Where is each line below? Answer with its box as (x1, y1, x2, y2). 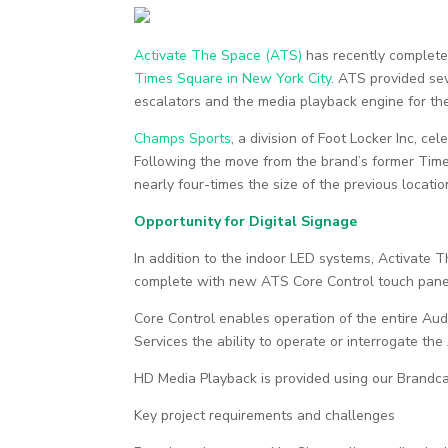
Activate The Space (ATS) (134, 45, 307, 65)
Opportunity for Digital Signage (134, 211, 358, 231)
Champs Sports (134, 128, 232, 148)
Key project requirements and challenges (134, 405, 396, 425)
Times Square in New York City (134, 68, 332, 88)
